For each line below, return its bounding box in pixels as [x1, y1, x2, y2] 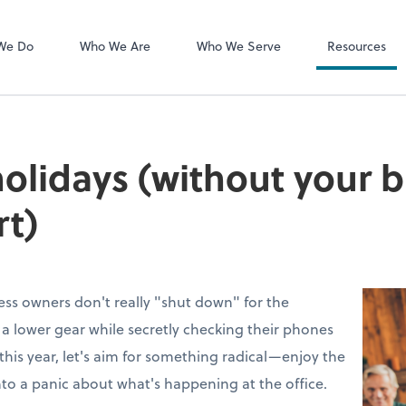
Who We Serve [196, 35, 281, 55]
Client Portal [315, 17, 389, 36]
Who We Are [79, 35, 150, 55]
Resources [326, 35, 386, 55]
